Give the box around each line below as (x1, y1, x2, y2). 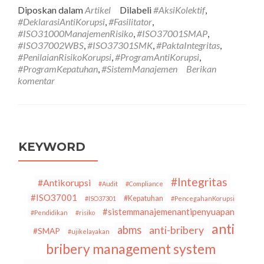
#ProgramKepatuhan (18, 63, 98, 74)
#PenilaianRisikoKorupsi (18, 51, 111, 62)
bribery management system (46, 240, 216, 257)
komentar (18, 75, 55, 86)
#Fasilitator (108, 16, 152, 27)
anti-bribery (149, 224, 204, 236)
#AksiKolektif (153, 4, 205, 15)
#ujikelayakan (68, 227, 110, 235)
